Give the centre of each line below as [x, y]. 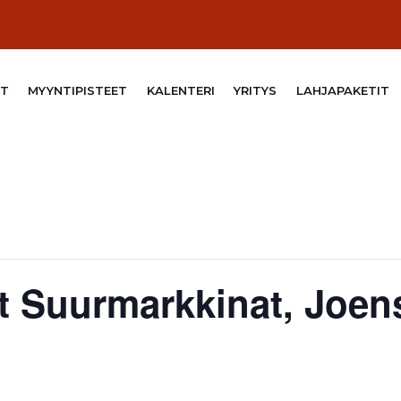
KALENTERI [180, 90]
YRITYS [256, 90]
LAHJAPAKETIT [342, 90]
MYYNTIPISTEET [78, 90]
